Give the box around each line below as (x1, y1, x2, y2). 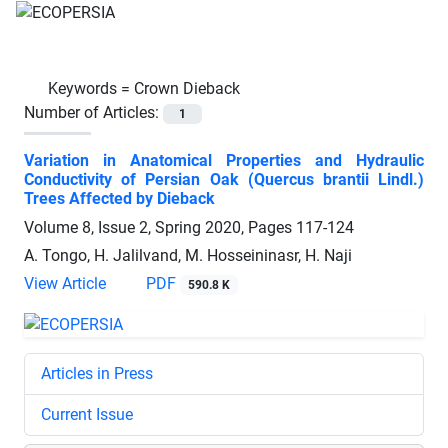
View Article (24, 273, 106, 293)
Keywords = (48, 78, 134, 98)
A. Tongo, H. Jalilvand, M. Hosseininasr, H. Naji (24, 245, 352, 265)
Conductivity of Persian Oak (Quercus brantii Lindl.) (24, 169, 424, 189)
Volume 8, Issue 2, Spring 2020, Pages (24, 217, 296, 237)
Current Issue (41, 404, 133, 424)
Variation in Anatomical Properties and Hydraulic (24, 150, 424, 170)
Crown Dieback (134, 78, 240, 98)
